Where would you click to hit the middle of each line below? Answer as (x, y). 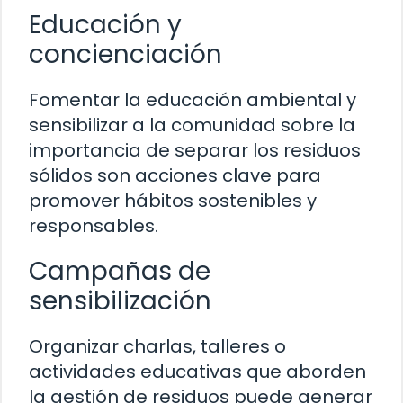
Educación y (105, 25)
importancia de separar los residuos (195, 151)
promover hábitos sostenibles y (173, 201)
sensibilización (120, 301)
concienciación (125, 55)
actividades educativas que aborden (197, 372)
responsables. (94, 226)
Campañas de (120, 272)
